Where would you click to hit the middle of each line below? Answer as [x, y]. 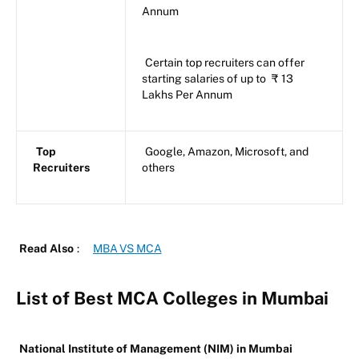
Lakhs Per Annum [187, 95]
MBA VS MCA [127, 249]
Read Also [46, 249]
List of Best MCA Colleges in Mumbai [172, 298]
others [158, 168]
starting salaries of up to [205, 79]
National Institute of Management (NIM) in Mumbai [157, 349]
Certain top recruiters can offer [225, 63]
